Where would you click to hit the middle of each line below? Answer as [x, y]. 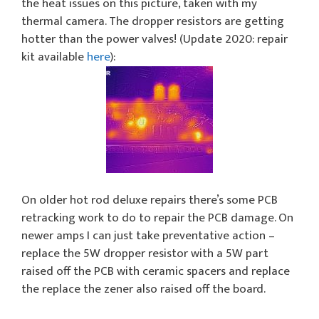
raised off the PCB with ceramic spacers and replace [156, 271]
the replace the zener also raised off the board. [143, 289]
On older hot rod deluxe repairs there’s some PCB [150, 200]
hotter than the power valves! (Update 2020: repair [155, 40]
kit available [54, 57]
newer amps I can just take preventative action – [148, 235]
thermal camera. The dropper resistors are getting [153, 22]
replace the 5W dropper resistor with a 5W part [145, 253]
